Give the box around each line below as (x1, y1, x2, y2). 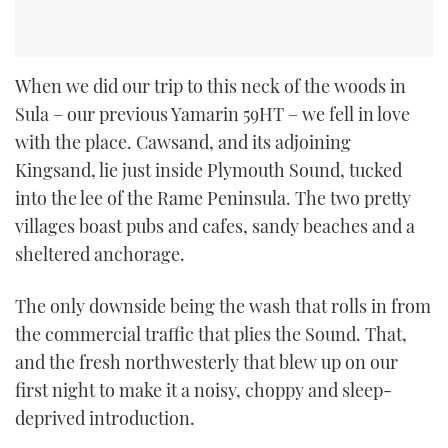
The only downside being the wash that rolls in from (15, 293, 431, 318)
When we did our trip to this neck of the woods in (15, 74, 406, 99)
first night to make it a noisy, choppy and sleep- (15, 377, 392, 402)
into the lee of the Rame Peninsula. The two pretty (15, 186, 411, 211)
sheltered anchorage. (15, 242, 185, 267)
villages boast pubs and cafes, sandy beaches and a (15, 214, 415, 239)
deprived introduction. (15, 405, 195, 430)
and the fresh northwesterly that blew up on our (15, 349, 398, 374)
